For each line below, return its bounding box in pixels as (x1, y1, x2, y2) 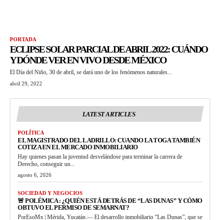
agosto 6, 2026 (18, 172, 52, 178)
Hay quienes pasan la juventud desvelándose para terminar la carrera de (18, 153, 182, 161)
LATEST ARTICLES (82, 110, 136, 118)
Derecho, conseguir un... (18, 161, 75, 168)
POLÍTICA (18, 130, 44, 136)
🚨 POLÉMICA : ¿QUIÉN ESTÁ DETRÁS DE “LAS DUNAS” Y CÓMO (18, 197, 202, 205)
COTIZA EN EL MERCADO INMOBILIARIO (18, 143, 138, 151)
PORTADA (10, 36, 36, 43)
